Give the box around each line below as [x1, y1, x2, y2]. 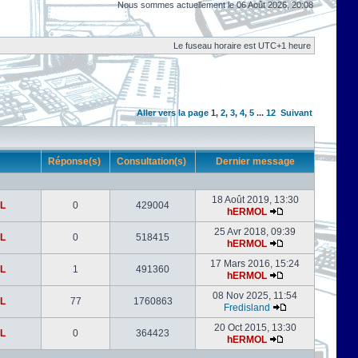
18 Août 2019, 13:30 [211, 194, 299, 205]
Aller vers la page [137, 108, 211, 117]
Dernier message [213, 156, 297, 167]
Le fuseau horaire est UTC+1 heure [173, 41, 311, 50]
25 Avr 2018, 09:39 [214, 226, 296, 237]
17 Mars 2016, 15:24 [210, 258, 300, 269]
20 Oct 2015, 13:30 [213, 322, 296, 333]
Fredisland [223, 302, 270, 313]
